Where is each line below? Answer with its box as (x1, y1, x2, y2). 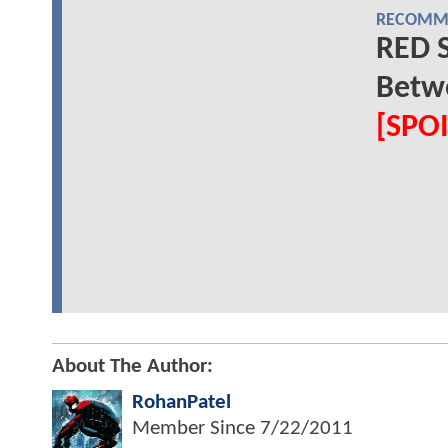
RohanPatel (132, 392, 231, 414)
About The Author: (52, 356, 213, 378)
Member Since (132, 418, 260, 440)
